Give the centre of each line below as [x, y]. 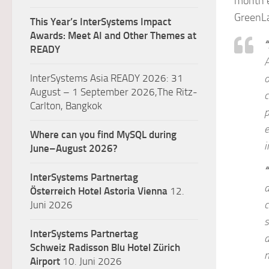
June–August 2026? [74, 148]
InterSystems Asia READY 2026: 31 [107, 78]
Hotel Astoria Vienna [123, 191]
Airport [45, 261]
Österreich [53, 191]
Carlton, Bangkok [66, 106]
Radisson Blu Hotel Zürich [124, 247]
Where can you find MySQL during [103, 134]
